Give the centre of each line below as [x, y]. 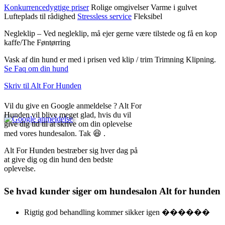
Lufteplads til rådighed [41, 17]
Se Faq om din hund [36, 69]
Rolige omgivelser [121, 8]
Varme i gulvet [174, 8]
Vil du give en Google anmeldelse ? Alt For [73, 106]
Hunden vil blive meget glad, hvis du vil [68, 115]
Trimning [170, 60]
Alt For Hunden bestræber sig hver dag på [71, 151]
